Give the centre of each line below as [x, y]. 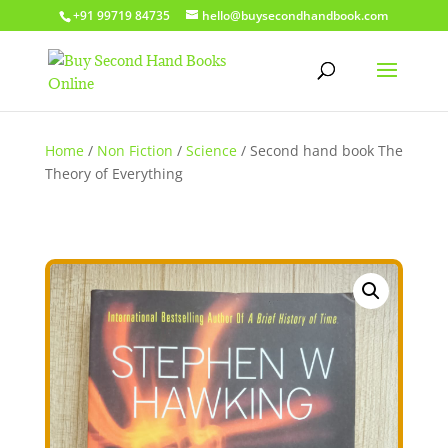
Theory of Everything [113, 173]
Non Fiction [134, 150]
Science [211, 150]
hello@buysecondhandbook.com [295, 15]
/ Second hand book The [319, 150]
